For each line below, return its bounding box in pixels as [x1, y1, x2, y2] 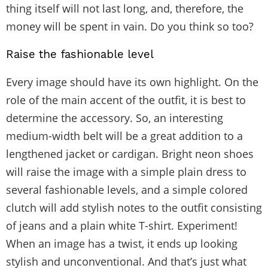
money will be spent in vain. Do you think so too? [6, 19, 254, 33]
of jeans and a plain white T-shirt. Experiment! [6, 218, 237, 233]
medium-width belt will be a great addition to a [6, 128, 243, 143]
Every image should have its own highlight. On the [6, 74, 258, 89]
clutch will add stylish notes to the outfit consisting [6, 200, 262, 215]
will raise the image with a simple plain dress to [6, 164, 246, 179]
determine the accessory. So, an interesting [6, 110, 223, 125]
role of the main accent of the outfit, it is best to [6, 92, 246, 107]
